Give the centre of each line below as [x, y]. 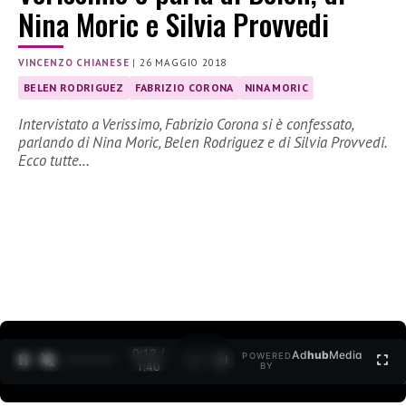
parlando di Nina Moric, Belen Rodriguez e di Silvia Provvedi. [203, 143]
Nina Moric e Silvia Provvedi [174, 24]
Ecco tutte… [54, 161]
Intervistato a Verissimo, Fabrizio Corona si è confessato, [186, 125]
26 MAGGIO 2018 [184, 63]
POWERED [267, 356]
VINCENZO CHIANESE [74, 63]
